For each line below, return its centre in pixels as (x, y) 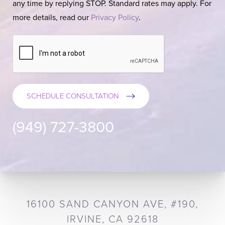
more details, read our (52, 17)
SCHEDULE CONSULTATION (73, 96)
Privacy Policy (115, 17)
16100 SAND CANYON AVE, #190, (113, 204)
